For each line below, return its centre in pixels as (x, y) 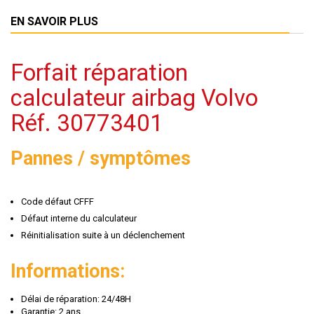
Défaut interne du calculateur (79, 218)
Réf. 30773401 (87, 123)
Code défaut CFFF (57, 202)
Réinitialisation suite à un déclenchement (103, 235)
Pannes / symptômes (101, 158)
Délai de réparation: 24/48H (76, 299)
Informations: (68, 271)
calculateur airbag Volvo (134, 98)
